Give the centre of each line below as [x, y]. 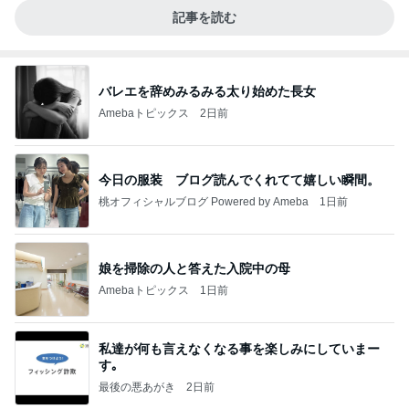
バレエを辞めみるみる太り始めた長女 [207, 91]
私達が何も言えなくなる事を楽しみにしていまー [239, 348]
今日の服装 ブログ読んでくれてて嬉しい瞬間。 [239, 179]
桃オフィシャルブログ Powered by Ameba [204, 201]
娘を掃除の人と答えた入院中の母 [194, 268]
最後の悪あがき [137, 387]
